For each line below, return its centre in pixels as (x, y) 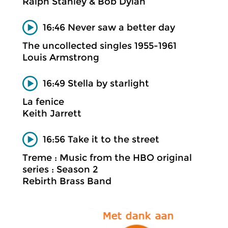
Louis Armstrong (61, 58)
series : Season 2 (60, 169)
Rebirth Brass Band (67, 181)
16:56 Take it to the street (101, 139)
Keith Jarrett (52, 113)
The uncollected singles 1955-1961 (99, 46)
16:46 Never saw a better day (109, 27)
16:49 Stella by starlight (96, 83)
